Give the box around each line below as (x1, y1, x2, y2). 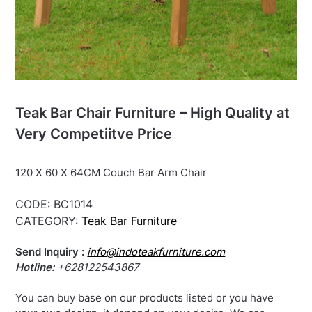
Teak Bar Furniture (81, 214, 178, 228)
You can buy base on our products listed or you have (15, 291, 274, 305)
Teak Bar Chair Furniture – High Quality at (15, 104, 290, 121)
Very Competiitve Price (15, 125, 173, 142)
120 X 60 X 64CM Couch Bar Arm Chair (15, 165, 208, 179)
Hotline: (15, 260, 55, 274)
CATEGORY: (15, 214, 82, 228)
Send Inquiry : (15, 245, 88, 259)
